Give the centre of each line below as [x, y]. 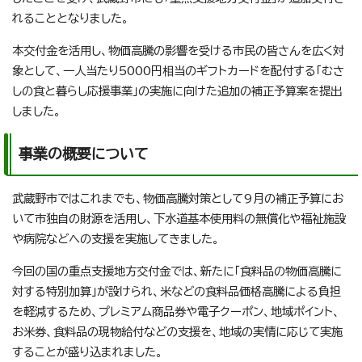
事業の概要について [83, 154]
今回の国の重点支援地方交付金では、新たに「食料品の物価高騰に [177, 271]
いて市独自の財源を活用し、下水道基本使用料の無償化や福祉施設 [179, 219]
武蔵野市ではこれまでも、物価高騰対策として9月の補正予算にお [178, 199]
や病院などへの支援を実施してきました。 [116, 239]
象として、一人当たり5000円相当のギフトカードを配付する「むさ [178, 71]
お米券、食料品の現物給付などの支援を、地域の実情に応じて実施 [177, 332]
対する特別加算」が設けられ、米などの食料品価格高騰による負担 [177, 292]
